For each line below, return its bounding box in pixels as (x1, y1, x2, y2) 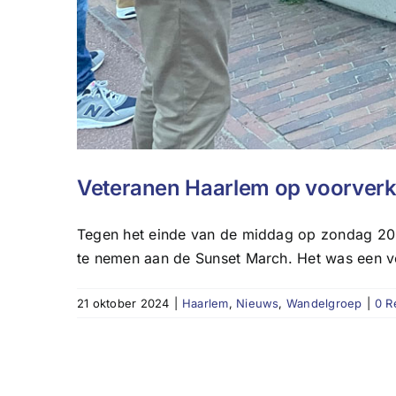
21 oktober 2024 (77, 296, 170, 310)
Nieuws (236, 296, 279, 310)
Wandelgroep (286, 296, 362, 310)
